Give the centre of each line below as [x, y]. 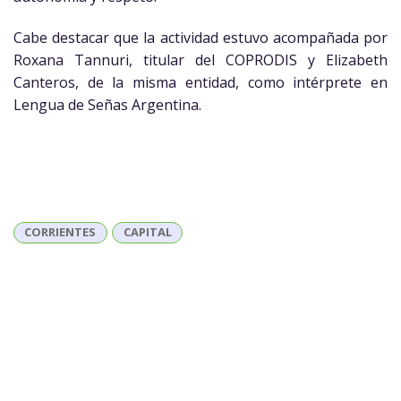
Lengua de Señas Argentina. [107, 104]
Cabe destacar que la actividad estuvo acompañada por [200, 37]
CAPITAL [147, 232]
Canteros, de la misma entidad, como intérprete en [200, 82]
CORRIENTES [60, 232]
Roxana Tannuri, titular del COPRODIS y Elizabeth [200, 60]
